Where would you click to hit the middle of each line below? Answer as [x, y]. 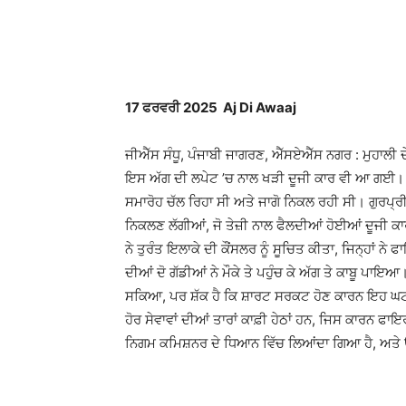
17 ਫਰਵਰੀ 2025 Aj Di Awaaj [211, 107]
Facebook [309, 20]
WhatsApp [199, 20]
